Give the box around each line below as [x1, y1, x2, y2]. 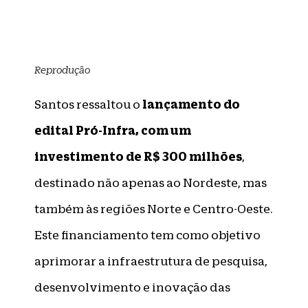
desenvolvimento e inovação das [34, 280, 230, 294]
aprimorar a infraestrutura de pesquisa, [34, 254, 267, 268]
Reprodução [34, 64, 90, 76]
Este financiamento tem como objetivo [34, 228, 261, 242]
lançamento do [140, 97, 240, 111]
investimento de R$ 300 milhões [34, 149, 242, 164]
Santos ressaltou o [34, 98, 140, 111]
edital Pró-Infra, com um [34, 123, 191, 137]
